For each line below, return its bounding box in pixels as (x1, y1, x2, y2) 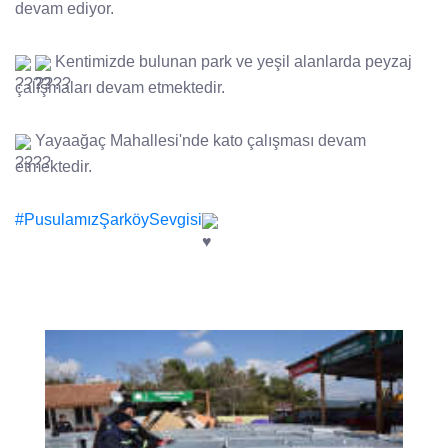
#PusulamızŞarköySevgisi (15, 211, 202, 229)
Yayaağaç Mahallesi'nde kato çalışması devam (31, 132, 366, 150)
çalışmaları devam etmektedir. (15, 79, 225, 97)
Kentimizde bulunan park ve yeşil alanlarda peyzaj (51, 53, 412, 71)
